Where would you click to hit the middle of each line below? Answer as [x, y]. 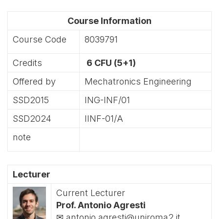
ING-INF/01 [107, 100]
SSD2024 [32, 119]
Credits [27, 63]
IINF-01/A [104, 119]
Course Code [40, 39]
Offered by [34, 81]
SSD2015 [31, 100]
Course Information [109, 21]
